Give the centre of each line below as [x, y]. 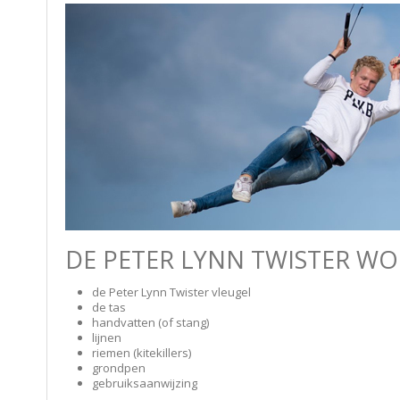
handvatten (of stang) [150, 322]
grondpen [119, 368]
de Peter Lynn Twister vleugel [171, 292]
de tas [109, 307]
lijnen [107, 337]
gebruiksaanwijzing [145, 383]
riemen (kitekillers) [142, 353]
